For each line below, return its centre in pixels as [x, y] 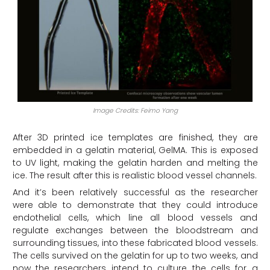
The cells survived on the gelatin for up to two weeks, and [135, 255]
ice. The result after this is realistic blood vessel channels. [134, 175]
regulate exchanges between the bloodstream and [135, 230]
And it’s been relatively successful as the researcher [135, 192]
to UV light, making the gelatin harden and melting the [135, 162]
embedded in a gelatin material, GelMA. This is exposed [135, 150]
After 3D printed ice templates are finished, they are [135, 137]
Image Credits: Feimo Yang [135, 110]
